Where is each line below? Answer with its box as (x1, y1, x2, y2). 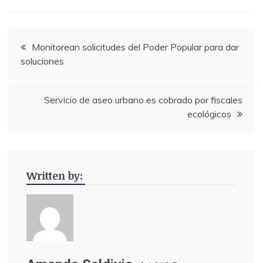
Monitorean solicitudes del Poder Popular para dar (32, 41, 239, 53)
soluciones (21, 55, 64, 67)
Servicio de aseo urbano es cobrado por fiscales (44, 93, 242, 106)
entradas (8, 86, 82, 109)
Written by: (26, 168, 83, 183)
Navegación (8, 30, 108, 53)
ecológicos (187, 107, 231, 120)
